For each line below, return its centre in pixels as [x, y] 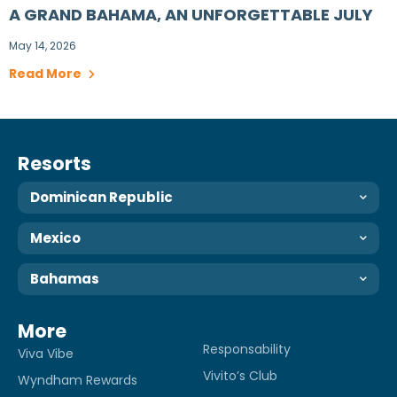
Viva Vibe [46, 353]
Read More [47, 73]
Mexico [55, 237]
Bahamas [65, 278]
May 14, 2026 [43, 45]
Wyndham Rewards [78, 380]
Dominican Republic [101, 197]
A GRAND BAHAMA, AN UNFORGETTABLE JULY [191, 14]
